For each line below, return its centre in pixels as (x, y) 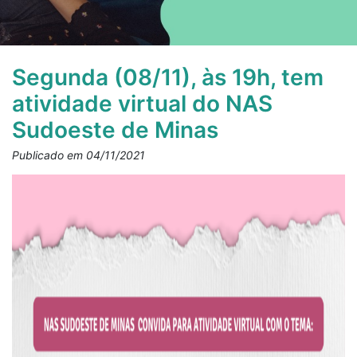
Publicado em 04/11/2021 (78, 155)
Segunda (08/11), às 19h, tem (168, 77)
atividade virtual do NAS (142, 104)
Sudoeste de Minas (115, 130)
